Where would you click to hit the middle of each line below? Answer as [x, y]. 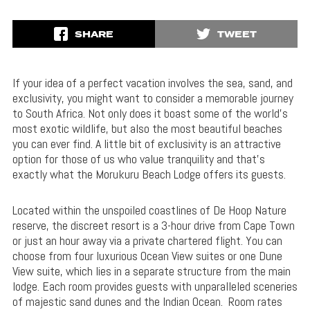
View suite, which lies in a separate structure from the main [151, 271]
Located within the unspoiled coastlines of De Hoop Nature [149, 210]
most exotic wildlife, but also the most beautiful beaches [147, 129]
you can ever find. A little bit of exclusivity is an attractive [146, 144]
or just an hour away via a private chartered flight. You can [147, 241]
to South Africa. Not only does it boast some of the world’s [150, 113]
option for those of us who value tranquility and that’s [138, 159]
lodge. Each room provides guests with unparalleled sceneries [155, 286]
